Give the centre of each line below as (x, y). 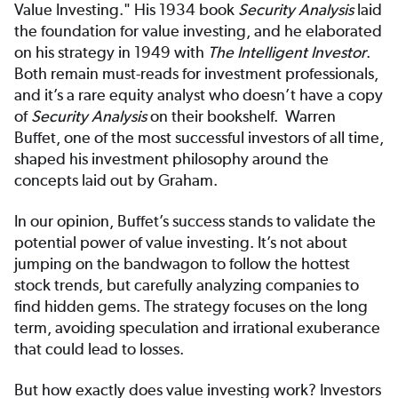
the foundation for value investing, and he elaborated (198, 31)
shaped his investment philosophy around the (171, 159)
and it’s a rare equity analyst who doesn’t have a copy (199, 95)
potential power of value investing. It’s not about (181, 243)
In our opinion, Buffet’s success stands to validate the (195, 221)
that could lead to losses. (101, 349)
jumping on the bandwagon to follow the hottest (182, 264)
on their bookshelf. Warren (241, 116)
